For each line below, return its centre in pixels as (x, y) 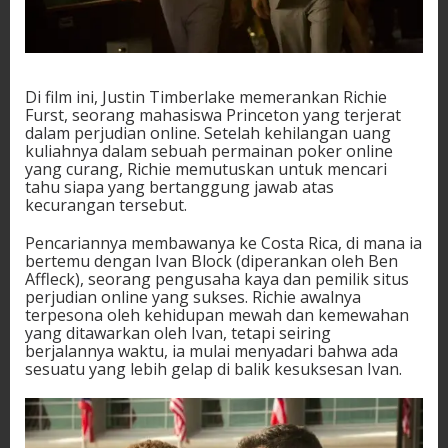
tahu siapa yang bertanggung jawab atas (179, 187)
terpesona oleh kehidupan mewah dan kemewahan (217, 315)
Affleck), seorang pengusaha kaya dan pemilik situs (217, 279)
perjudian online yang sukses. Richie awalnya (193, 297)
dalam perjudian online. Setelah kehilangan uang (208, 133)
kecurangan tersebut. (106, 205)
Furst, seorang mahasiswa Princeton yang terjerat (213, 115)
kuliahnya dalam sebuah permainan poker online (209, 151)
